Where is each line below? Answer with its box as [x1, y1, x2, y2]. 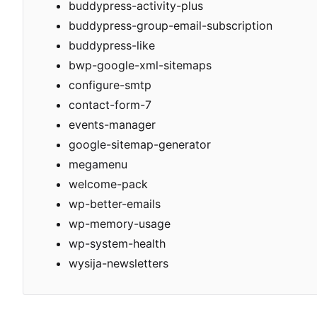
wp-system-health [69, 236, 166, 251]
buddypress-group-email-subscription [69, 18, 272, 33]
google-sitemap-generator [69, 137, 211, 152]
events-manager [69, 117, 156, 132]
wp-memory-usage [69, 217, 171, 231]
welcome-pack [69, 177, 148, 192]
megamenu [69, 157, 127, 172]
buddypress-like [69, 38, 155, 53]
